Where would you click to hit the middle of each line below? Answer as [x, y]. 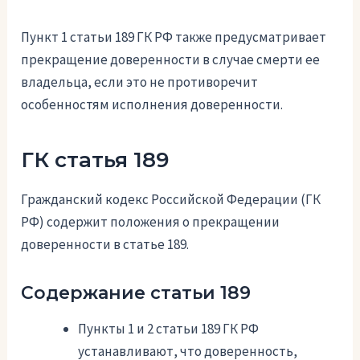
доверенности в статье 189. [105, 244]
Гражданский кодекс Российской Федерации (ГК [171, 199]
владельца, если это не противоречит [140, 82]
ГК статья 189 [95, 160]
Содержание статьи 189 [136, 292]
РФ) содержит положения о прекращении [151, 221]
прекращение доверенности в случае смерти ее [171, 59]
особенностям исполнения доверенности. [152, 104]
